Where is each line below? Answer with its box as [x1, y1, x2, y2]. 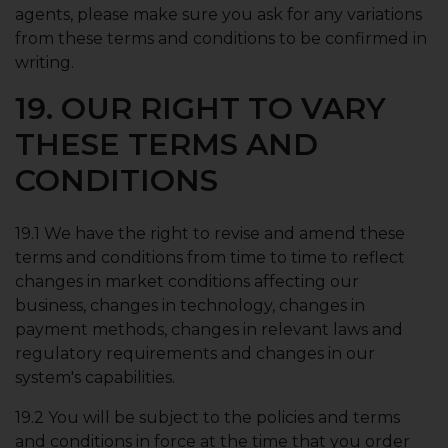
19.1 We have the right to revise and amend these [15, 224, 405, 243]
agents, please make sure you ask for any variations [15, 5, 422, 24]
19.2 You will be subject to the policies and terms [15, 408, 400, 427]
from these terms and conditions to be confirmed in [15, 29, 427, 48]
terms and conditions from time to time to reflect [15, 248, 405, 267]
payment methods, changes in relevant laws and [15, 320, 403, 339]
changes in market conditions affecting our [15, 272, 359, 291]
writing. [15, 53, 74, 72]
